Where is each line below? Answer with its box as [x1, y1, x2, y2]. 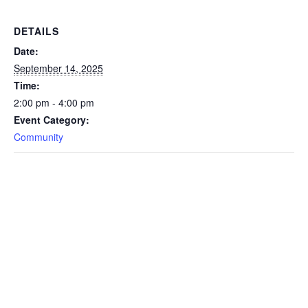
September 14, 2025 [14, 60, 103, 75]
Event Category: [14, 112, 89, 126]
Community [14, 129, 63, 144]
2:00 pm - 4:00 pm [14, 95, 94, 109]
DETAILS [14, 23, 59, 38]
